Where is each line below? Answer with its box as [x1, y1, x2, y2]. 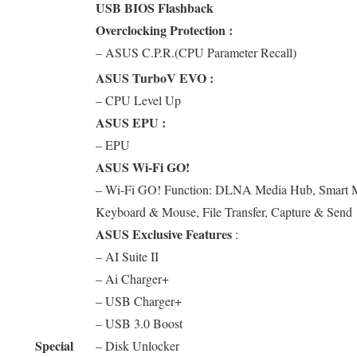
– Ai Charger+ [96, 269, 169, 287]
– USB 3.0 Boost [96, 314, 182, 331]
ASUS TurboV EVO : [96, 68, 214, 87]
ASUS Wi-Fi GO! [96, 157, 190, 176]
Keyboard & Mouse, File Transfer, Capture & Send [96, 202, 352, 220]
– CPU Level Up [96, 91, 181, 108]
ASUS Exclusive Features [96, 224, 232, 243]
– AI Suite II [96, 247, 159, 265]
